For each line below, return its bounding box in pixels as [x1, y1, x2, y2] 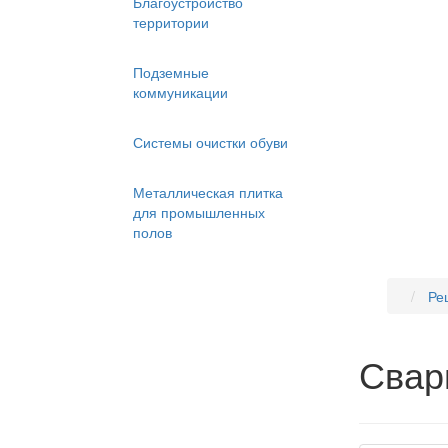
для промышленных [133, 202, 265, 222]
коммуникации [133, 82, 228, 102]
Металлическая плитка [133, 182, 283, 202]
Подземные [133, 62, 209, 82]
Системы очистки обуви [133, 132, 288, 152]
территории [133, 12, 209, 32]
